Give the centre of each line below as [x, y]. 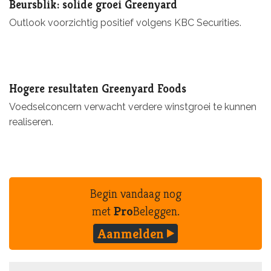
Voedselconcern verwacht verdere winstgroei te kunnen [133, 107]
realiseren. [31, 122]
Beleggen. [156, 211]
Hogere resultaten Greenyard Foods [98, 89]
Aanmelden [132, 233]
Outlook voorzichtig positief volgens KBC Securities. [125, 23]
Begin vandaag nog [135, 194]
